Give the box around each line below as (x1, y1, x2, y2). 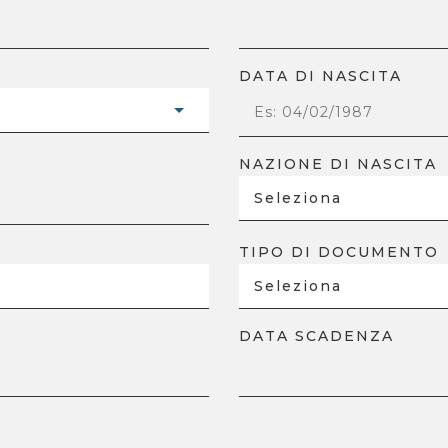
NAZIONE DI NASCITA (239, 155, 437, 173)
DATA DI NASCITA (239, 67, 402, 85)
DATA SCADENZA (239, 327, 394, 345)
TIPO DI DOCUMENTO (239, 243, 439, 261)
